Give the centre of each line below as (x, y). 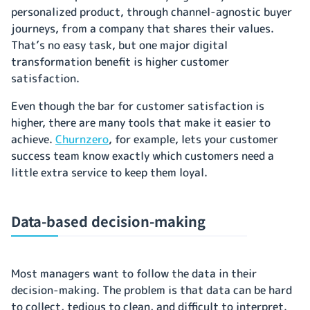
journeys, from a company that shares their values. (143, 28)
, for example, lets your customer (193, 139)
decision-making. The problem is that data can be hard (152, 290)
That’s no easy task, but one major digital (119, 45)
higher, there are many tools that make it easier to (141, 122)
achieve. (33, 139)
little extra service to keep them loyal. (112, 172)
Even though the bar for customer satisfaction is (138, 106)
